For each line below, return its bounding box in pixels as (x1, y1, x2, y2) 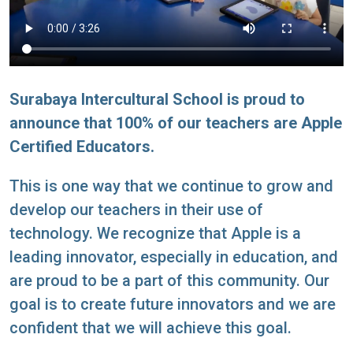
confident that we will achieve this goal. (9, 318, 292, 337)
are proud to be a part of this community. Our (9, 270, 329, 290)
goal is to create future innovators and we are (9, 294, 336, 314)
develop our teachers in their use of (9, 199, 263, 219)
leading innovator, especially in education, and (9, 247, 338, 266)
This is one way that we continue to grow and (9, 176, 333, 195)
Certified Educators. (9, 136, 154, 156)
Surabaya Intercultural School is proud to (9, 89, 305, 109)
